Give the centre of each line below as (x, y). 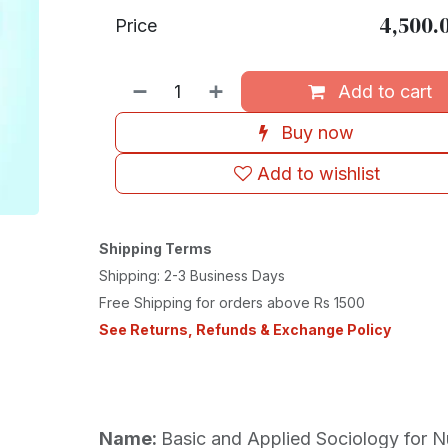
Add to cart (382, 91)
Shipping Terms (155, 248)
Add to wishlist (318, 173)
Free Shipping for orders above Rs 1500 (231, 302)
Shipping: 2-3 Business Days (191, 275)
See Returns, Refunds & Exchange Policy (244, 329)
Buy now (315, 132)
